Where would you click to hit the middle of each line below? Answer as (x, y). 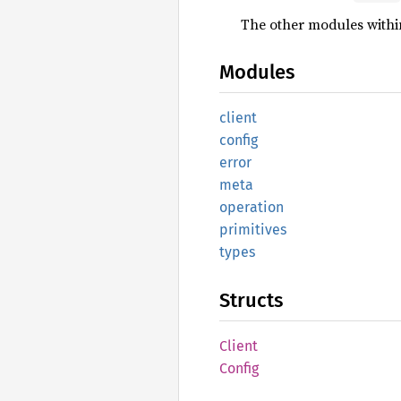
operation (252, 208)
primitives (253, 230)
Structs (251, 301)
